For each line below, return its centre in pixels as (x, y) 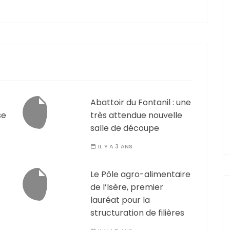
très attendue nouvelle (136, 116)
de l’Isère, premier (127, 187)
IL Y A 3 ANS (115, 147)
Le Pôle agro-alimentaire (140, 175)
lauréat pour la (120, 200)
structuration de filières (137, 213)
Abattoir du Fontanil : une (141, 103)
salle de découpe (125, 128)
